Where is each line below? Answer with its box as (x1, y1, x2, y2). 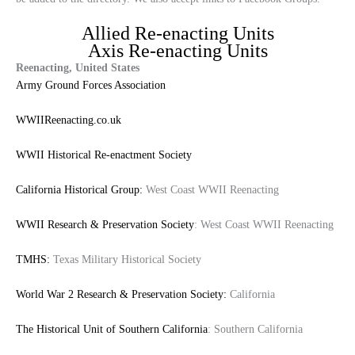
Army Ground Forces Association (16, 79, 166, 92)
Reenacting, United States (16, 62, 139, 74)
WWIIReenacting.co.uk (16, 114, 121, 127)
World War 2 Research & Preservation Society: (16, 288, 227, 300)
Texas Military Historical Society (53, 253, 201, 265)
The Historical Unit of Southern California (16, 323, 208, 335)
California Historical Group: (16, 184, 143, 196)
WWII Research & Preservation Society (16, 218, 194, 231)
